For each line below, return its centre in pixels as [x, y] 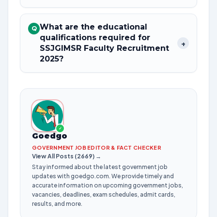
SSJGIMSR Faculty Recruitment [104, 48]
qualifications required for [96, 38]
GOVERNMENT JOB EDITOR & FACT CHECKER [97, 147]
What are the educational [93, 27]
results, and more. [57, 204]
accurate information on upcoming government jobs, [108, 185]
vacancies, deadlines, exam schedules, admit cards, [104, 194]
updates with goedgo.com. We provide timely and [103, 176]
